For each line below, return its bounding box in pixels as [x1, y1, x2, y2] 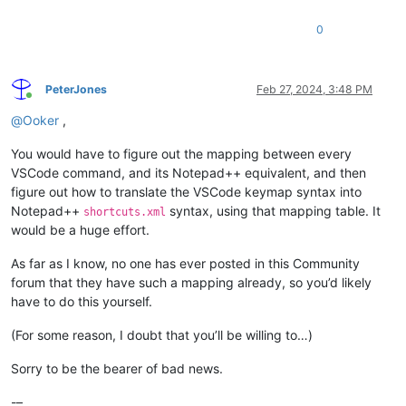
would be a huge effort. [11, 221, 150, 237]
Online [28, 95, 61, 110]
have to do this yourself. [11, 293, 152, 309]
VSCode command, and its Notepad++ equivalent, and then [11, 164, 366, 180]
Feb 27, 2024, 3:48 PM [256, 82, 372, 96]
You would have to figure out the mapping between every [11, 145, 352, 161]
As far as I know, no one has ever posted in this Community [11, 255, 360, 271]
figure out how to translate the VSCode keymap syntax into [11, 183, 362, 199]
